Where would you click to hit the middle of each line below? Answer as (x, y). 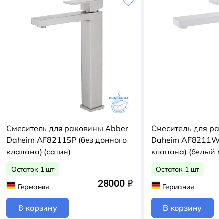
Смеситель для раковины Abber (67, 128)
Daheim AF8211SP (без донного (66, 140)
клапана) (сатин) (39, 151)
